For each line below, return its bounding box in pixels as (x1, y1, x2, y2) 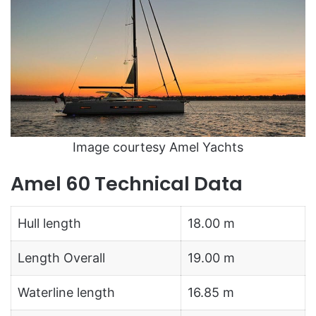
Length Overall (18, 250, 105, 266)
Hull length (18, 216, 81, 231)
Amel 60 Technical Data (11, 170, 243, 197)
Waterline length (18, 285, 115, 300)
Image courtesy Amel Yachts (73, 139, 243, 154)
